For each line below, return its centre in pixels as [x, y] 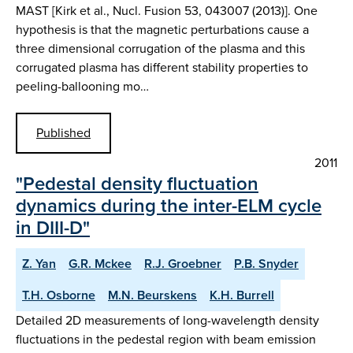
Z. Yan [39, 264]
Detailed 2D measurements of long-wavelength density [167, 321]
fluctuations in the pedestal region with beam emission [166, 340]
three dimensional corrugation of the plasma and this [160, 48]
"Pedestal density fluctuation [137, 184]
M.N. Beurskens [152, 295]
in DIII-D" [53, 228]
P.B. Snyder [266, 264]
